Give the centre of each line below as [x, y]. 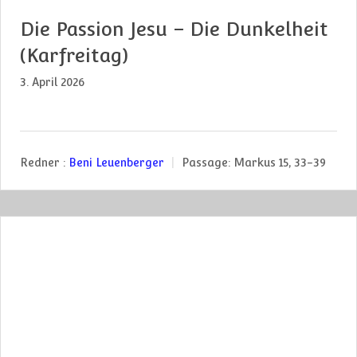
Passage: [206, 162]
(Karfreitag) [74, 56]
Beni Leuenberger [116, 162]
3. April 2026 [52, 82]
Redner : [43, 162]
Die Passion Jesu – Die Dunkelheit [174, 29]
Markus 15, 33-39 [280, 162]
